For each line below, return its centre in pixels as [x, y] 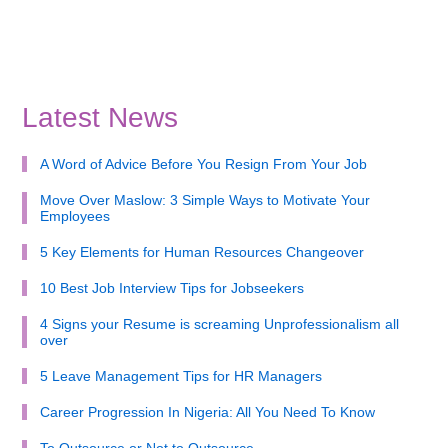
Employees [74, 215]
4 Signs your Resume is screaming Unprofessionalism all [219, 323]
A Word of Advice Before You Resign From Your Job [203, 163]
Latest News [100, 117]
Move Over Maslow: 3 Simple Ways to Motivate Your [204, 199]
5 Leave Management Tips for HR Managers [180, 375]
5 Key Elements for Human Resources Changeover [201, 251]
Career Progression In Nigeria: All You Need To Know [207, 411]
